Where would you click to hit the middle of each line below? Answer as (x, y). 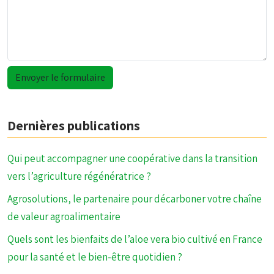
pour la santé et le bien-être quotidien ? (95, 257)
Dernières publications (74, 125)
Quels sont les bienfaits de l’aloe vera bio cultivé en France (135, 239)
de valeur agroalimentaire (64, 217)
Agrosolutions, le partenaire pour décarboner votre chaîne (135, 199)
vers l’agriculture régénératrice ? (79, 176)
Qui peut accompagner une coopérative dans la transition (132, 158)
